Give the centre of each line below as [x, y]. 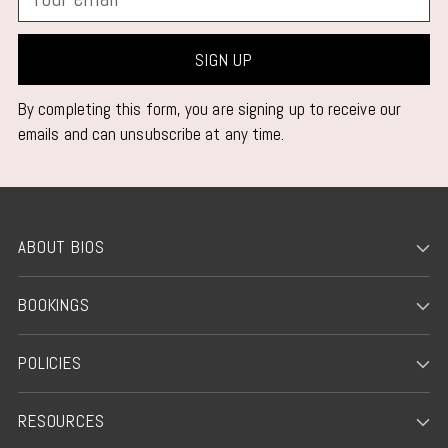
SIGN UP [224, 59]
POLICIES [50, 363]
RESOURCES [61, 421]
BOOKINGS [54, 305]
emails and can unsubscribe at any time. [151, 133]
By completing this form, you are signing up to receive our [209, 108]
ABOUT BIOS [61, 247]
